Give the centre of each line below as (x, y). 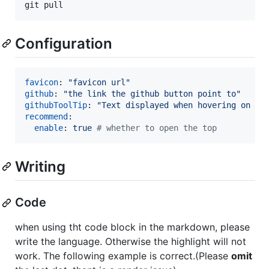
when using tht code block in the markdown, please (132, 227)
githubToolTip (56, 105)
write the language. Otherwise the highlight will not (131, 242)
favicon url (99, 82)
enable (49, 128)
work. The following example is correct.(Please (123, 256)
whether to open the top (159, 128)
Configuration (64, 43)
